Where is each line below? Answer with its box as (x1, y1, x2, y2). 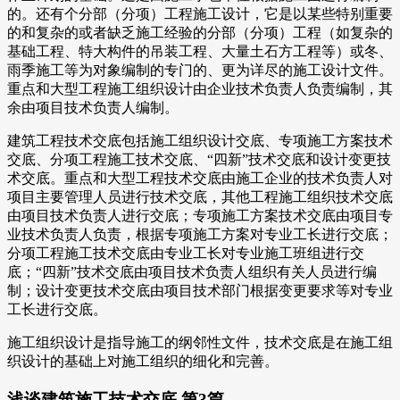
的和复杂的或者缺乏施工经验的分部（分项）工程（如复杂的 (7, 24, 393, 40)
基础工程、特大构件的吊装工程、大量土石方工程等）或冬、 (7, 43, 393, 59)
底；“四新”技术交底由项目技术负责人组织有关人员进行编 (7, 263, 377, 279)
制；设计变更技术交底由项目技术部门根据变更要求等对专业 (7, 282, 393, 298)
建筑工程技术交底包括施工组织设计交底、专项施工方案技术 (7, 132, 393, 148)
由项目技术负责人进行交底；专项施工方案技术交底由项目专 (7, 207, 393, 223)
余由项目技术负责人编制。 (7, 99, 179, 115)
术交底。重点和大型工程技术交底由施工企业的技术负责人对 (7, 170, 393, 186)
